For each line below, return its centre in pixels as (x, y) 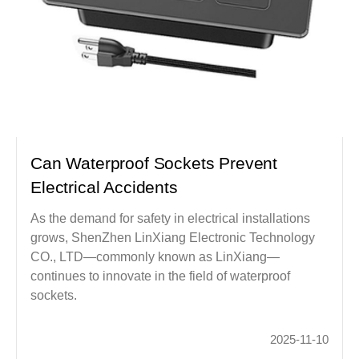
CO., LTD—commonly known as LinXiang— (155, 257)
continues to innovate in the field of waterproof (161, 276)
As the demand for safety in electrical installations (171, 219)
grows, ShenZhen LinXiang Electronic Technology (173, 238)
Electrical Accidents (104, 188)
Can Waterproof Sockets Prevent (154, 163)
